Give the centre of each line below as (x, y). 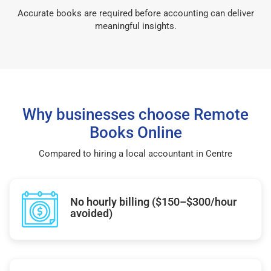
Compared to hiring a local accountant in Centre (135, 153)
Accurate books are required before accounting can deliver (135, 13)
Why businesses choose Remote (135, 114)
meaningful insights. (135, 26)
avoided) (91, 213)
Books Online (135, 132)
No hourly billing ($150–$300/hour (153, 201)
